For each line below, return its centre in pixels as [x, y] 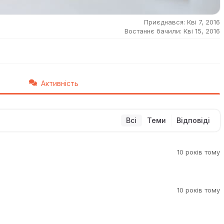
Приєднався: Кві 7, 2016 [182, 22]
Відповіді [193, 120]
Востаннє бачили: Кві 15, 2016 [172, 31]
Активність [60, 83]
